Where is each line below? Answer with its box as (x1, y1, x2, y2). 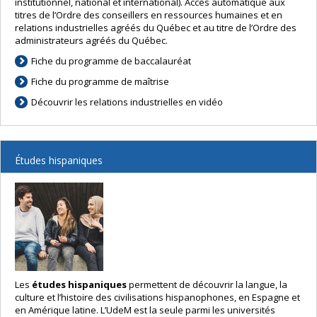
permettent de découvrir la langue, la (127, 278, 287, 292)
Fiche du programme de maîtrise (31, 75, 170, 88)
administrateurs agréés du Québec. (15, 34, 168, 47)
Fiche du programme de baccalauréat (31, 54, 192, 68)
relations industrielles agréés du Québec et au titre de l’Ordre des (15, 21, 296, 35)
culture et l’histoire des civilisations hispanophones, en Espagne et (15, 291, 300, 304)
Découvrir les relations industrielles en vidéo (31, 96, 224, 109)
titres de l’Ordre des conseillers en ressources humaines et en (15, 8, 282, 22)
